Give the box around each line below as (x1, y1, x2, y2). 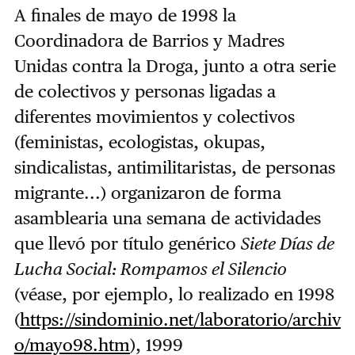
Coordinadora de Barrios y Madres (13, 30, 284, 52)
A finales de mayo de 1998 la (13, 5, 236, 26)
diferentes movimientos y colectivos (13, 106, 295, 128)
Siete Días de (240, 233, 334, 254)
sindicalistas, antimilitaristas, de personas (13, 157, 335, 178)
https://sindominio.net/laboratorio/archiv (19, 309, 341, 330)
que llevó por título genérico (13, 233, 241, 254)
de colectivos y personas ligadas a (13, 81, 276, 102)
